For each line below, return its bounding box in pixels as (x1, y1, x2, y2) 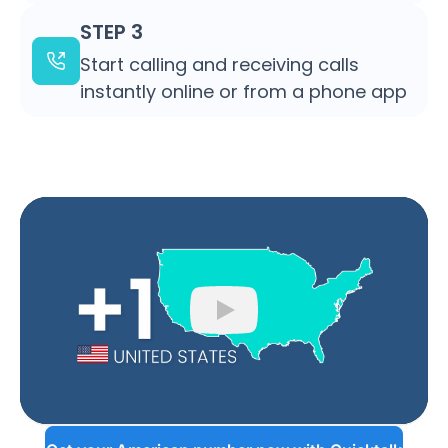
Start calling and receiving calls (80, 51, 359, 77)
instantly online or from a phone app (80, 78, 407, 104)
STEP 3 (80, 17, 143, 46)
